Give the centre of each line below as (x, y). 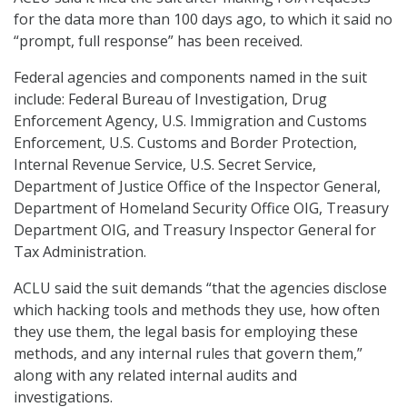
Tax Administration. (80, 252)
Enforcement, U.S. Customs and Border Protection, (185, 143)
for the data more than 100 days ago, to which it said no (203, 20)
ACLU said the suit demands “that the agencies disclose (200, 288)
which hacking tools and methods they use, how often (197, 310)
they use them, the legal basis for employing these (186, 332)
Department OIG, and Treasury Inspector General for (195, 230)
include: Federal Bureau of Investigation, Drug (170, 99)
